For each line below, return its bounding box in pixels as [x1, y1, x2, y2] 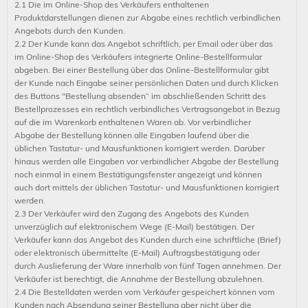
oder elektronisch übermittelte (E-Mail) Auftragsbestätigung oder [14, 247, 260, 258]
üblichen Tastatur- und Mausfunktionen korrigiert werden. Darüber [14, 143, 265, 153]
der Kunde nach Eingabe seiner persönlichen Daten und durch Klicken [14, 78, 278, 88]
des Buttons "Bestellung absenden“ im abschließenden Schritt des [14, 91, 266, 101]
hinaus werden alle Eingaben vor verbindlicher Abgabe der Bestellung [14, 156, 278, 166]
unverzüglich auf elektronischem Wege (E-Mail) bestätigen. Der [14, 221, 254, 232]
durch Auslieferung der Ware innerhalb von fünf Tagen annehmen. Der [14, 261, 281, 271]
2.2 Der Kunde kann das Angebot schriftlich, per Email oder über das [14, 38, 273, 49]
